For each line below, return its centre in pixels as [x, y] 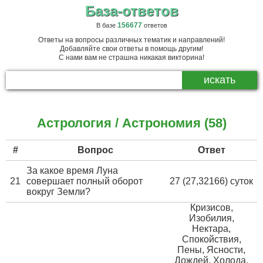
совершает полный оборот [85, 181]
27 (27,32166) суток [211, 181]
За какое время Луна [72, 171]
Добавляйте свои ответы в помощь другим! [131, 49]
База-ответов [131, 11]
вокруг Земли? [58, 192]
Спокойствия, [211, 239]
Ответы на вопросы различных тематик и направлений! [131, 40]
